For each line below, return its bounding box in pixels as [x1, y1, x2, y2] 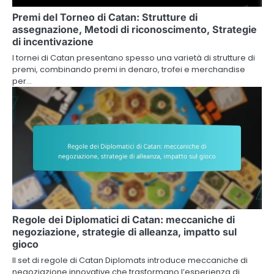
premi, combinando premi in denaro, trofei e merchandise [12, 63, 245, 75]
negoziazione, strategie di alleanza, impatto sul [12, 225, 237, 238]
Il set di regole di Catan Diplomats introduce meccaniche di [12, 254, 248, 266]
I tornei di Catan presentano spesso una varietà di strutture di [12, 51, 255, 64]
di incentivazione [12, 35, 94, 48]
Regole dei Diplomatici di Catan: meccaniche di [12, 213, 235, 226]
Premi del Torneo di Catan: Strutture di [12, 10, 198, 23]
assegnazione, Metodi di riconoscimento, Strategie [12, 23, 257, 35]
